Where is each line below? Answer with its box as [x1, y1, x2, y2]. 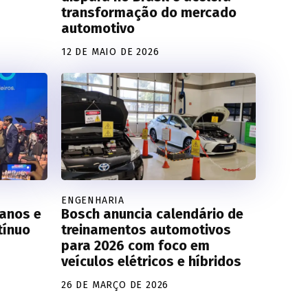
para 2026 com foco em [61, 236, 210, 254]
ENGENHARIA [61, 194, 124, 206]
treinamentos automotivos [61, 221, 231, 238]
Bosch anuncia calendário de [61, 205, 243, 222]
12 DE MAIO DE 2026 [61, 45, 159, 58]
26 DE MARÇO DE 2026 [61, 278, 169, 291]
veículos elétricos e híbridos [61, 252, 241, 269]
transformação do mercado [61, 3, 236, 21]
